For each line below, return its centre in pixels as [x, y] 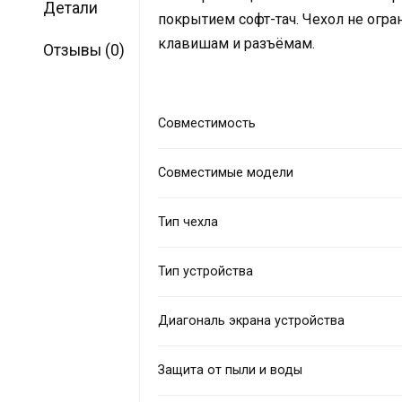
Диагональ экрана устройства [252, 321]
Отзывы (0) [83, 50]
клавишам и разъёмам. [237, 43]
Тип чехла [188, 223]
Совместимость [207, 124]
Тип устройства [206, 272]
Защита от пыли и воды [231, 371]
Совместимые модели [226, 173]
